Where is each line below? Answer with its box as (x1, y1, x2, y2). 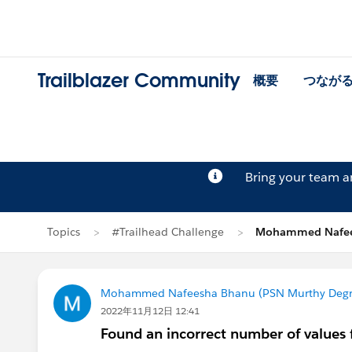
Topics (47, 225, 80, 239)
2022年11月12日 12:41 (101, 304, 200, 317)
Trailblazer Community (38, 68, 240, 93)
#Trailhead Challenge (112, 225, 224, 239)
